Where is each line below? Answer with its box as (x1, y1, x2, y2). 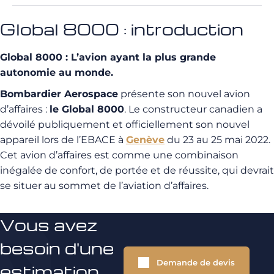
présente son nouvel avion (118, 88, 250, 100)
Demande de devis (157, 257, 235, 267)
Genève (126, 134, 165, 146)
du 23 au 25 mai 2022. (165, 134, 273, 146)
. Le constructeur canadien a (124, 103, 262, 115)
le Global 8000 (50, 103, 124, 115)
